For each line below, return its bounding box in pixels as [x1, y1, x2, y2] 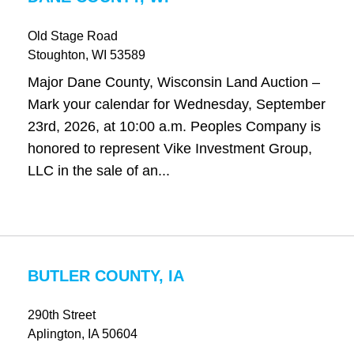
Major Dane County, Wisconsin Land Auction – [27, 74, 320, 90]
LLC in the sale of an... [27, 163, 170, 179]
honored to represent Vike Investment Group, [27, 141, 312, 156]
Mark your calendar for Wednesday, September [27, 96, 326, 112]
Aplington [27, 327, 81, 341]
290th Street [27, 308, 96, 322]
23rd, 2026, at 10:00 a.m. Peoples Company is [27, 119, 321, 134]
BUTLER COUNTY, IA [27, 267, 184, 284]
